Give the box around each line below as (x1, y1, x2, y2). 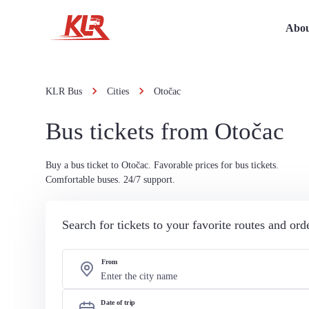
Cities (107, 86, 129, 97)
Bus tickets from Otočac (46, 118, 284, 145)
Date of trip (101, 298, 136, 307)
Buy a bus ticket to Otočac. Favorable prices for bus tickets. (46, 160, 279, 170)
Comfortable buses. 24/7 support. (46, 175, 175, 185)
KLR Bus (46, 86, 82, 97)
